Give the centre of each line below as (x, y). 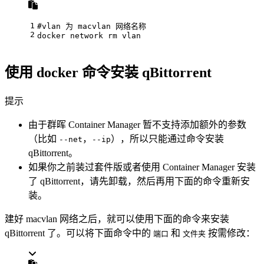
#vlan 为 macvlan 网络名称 (92, 26)
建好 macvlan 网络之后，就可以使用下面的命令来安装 (117, 219)
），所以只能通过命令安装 (167, 139)
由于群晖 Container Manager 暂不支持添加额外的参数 (137, 125)
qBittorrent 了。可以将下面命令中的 (79, 233)
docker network (72, 35)
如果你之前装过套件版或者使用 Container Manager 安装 (142, 167)
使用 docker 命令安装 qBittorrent (108, 73)
